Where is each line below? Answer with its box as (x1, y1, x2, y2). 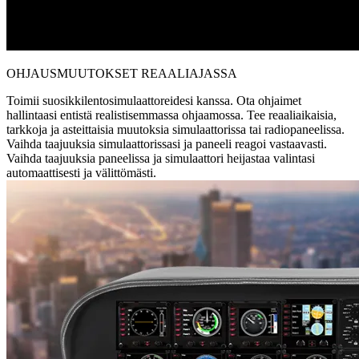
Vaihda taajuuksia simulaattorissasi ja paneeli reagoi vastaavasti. (6, 137, 327, 151)
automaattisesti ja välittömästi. (6, 166, 156, 180)
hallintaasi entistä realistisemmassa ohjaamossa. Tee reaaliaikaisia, (6, 108, 337, 123)
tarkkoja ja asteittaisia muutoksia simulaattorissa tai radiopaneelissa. (6, 123, 345, 137)
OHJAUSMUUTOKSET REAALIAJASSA (6, 67, 237, 81)
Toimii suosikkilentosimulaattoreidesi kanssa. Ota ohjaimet (6, 94, 301, 108)
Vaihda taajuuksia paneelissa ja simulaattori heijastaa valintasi (6, 151, 315, 166)
